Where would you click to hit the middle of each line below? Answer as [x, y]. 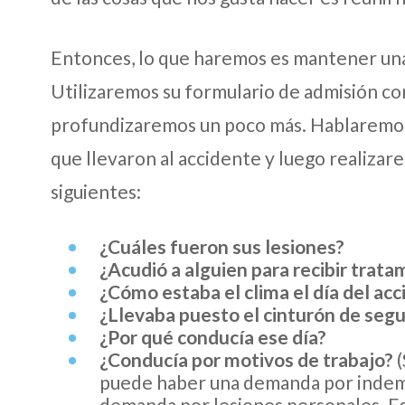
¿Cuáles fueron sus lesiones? [222, 246]
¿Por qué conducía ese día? [213, 336]
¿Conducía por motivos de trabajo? [246, 359]
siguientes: [96, 191]
